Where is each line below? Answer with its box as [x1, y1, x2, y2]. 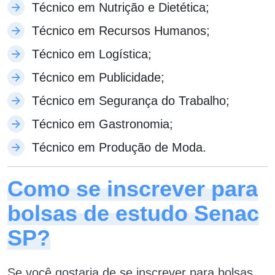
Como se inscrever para [7, 176, 258, 201]
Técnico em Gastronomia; [32, 117, 173, 131]
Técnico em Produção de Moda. [32, 140, 206, 154]
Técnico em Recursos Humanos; [32, 23, 210, 37]
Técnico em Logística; [32, 47, 152, 61]
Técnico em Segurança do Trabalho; [32, 93, 230, 107]
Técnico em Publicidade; [32, 70, 165, 84]
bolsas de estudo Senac [7, 200, 259, 226]
